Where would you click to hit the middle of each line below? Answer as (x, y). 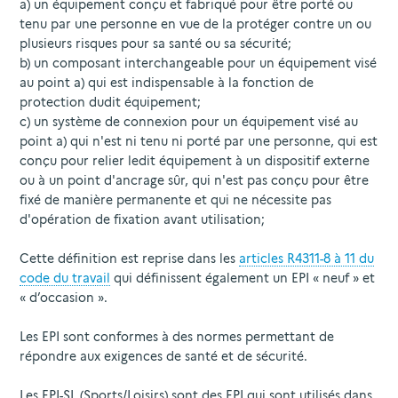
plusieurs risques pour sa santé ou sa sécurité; (157, 43)
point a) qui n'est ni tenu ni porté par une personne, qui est (199, 141)
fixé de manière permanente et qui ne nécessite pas (175, 199)
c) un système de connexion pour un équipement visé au (189, 121)
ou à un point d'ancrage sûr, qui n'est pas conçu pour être (194, 180)
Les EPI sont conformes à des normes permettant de (177, 336)
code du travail (65, 278)
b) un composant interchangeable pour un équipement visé (198, 63)
